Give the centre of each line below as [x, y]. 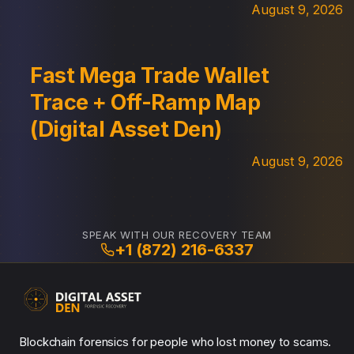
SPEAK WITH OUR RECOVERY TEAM [177, 235]
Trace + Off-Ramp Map [145, 102]
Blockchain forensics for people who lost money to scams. [175, 342]
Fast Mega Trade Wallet [150, 75]
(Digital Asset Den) [126, 129]
